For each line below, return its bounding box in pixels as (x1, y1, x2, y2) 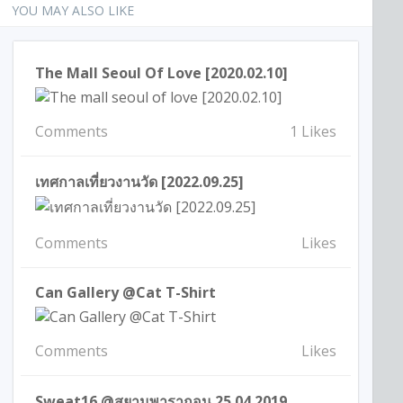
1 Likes (289, 121, 336, 141)
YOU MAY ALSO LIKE (12, 2, 135, 19)
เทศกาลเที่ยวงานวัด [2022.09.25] (35, 171, 245, 192)
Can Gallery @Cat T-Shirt (35, 282, 217, 302)
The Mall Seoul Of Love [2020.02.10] (35, 63, 289, 83)
